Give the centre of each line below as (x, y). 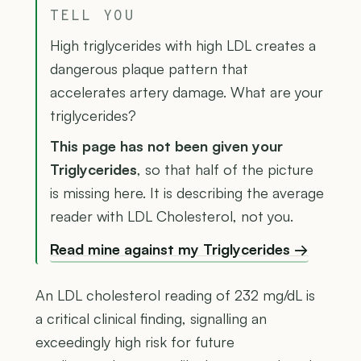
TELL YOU (93, 16)
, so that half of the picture (225, 169)
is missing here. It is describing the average (187, 192)
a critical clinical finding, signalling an (151, 319)
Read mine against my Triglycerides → (179, 249)
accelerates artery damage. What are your (187, 91)
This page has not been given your (166, 145)
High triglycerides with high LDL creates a (183, 45)
